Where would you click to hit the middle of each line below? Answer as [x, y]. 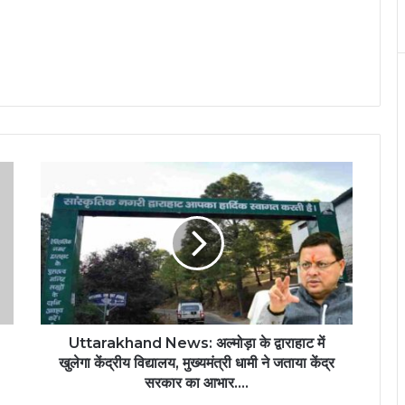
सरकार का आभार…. [197, 383]
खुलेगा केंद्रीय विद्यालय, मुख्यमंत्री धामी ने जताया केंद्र [197, 363]
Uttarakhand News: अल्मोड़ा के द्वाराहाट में [197, 344]
